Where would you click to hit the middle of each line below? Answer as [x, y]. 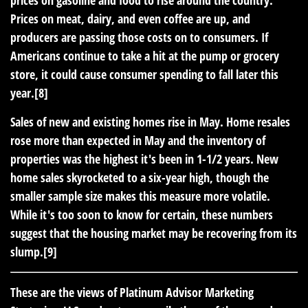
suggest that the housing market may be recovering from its [154, 233]
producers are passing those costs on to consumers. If [139, 37]
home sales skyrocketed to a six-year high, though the [140, 177]
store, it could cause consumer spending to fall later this [144, 74]
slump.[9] [34, 251]
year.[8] [29, 92]
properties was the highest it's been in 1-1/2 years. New [144, 158]
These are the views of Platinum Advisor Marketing [132, 292]
